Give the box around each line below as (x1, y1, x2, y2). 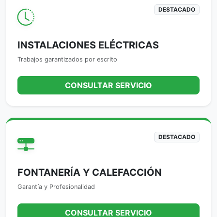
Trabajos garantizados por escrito (17, 55, 117, 63)
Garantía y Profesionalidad (17, 183, 95, 190)
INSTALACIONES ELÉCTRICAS (17, 39, 159, 51)
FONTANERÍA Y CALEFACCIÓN (17, 166, 162, 178)
